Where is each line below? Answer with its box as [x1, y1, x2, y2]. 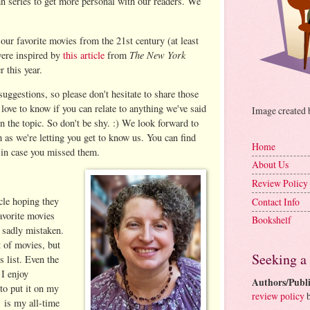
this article [63, 48, 104, 62]
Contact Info [252, 194, 300, 208]
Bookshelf [252, 213, 291, 227]
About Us [252, 158, 289, 172]
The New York [129, 47, 185, 62]
